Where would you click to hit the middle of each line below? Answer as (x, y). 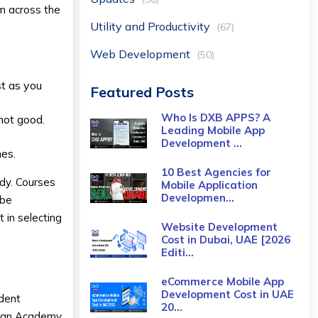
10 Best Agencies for (216, 172)
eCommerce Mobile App (222, 281)
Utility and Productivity (151, 26)
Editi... (177, 252)
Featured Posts (142, 92)
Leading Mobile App (213, 130)
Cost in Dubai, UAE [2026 (225, 240)
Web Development (141, 54)
